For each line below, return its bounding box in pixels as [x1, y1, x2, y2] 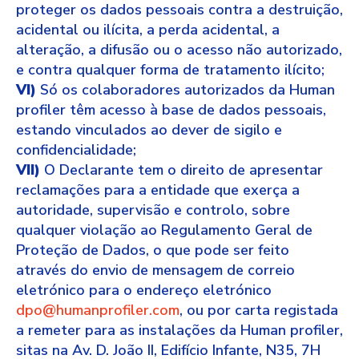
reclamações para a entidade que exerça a [16, 180, 300, 200]
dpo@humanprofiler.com [16, 301, 179, 320]
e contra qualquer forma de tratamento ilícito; [16, 60, 325, 79]
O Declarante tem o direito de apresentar [40, 160, 323, 179]
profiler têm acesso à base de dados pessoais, [16, 100, 326, 119]
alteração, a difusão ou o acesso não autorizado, [16, 40, 342, 59]
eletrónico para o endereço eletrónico [16, 280, 272, 300]
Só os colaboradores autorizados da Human [36, 80, 335, 99]
